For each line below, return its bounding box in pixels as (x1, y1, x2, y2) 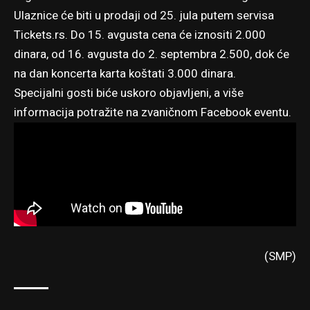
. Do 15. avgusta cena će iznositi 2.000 (65, 26, 266, 44)
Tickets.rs (14, 26, 65, 44)
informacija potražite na (14, 103, 141, 121)
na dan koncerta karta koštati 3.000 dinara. (14, 64, 236, 82)
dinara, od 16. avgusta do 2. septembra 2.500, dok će (14, 45, 289, 63)
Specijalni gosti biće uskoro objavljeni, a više (14, 84, 244, 102)
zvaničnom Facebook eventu (141, 103, 289, 121)
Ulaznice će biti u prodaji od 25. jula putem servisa (14, 6, 274, 24)
